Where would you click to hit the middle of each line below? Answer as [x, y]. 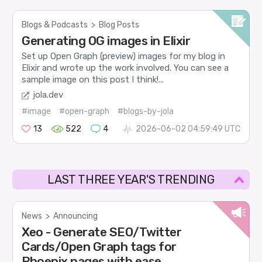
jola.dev [48, 95]
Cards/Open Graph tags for [99, 247]
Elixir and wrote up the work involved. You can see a [125, 68]
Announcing [76, 216]
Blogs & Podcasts [55, 25]
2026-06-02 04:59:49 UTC [188, 129]
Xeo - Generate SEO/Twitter [102, 232]
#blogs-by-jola [146, 112]
